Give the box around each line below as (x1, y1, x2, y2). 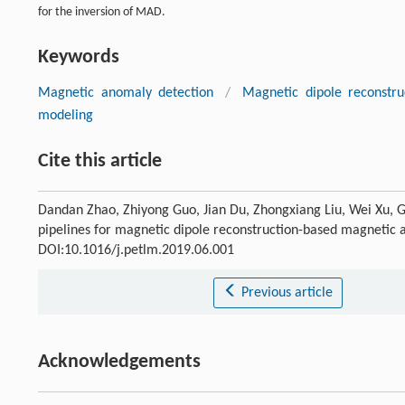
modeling (38, 108, 93, 123)
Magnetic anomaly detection (38, 85, 214, 100)
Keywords (38, 46, 119, 68)
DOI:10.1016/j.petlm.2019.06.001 (38, 242, 234, 258)
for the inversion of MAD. (38, 5, 165, 19)
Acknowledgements (38, 351, 201, 372)
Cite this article (38, 150, 162, 172)
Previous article (240, 285, 333, 300)
